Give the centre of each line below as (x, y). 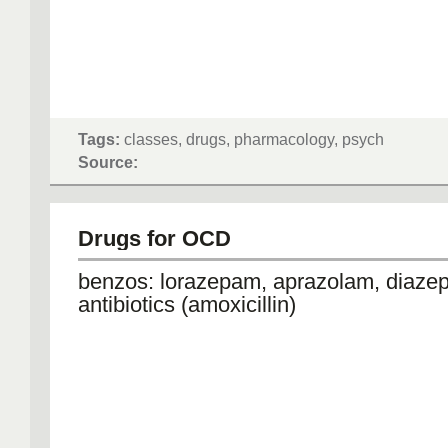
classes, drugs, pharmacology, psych (252, 139)
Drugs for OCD (154, 238)
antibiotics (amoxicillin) (187, 304)
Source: (108, 162)
